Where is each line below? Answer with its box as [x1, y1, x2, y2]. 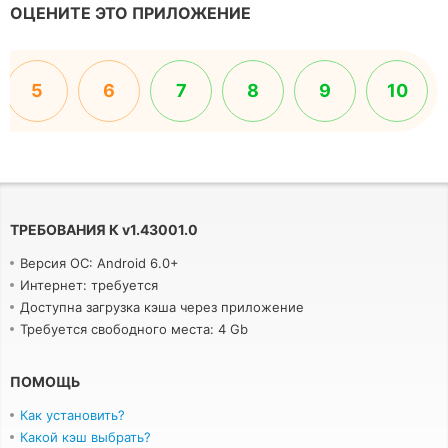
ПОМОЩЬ [10, 373, 80, 390]
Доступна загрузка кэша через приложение [20, 299, 304, 315]
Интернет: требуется [20, 277, 158, 293]
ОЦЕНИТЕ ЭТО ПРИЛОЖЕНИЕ [10, 3, 251, 23]
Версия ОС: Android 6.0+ [20, 255, 179, 271]
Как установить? [20, 407, 125, 423]
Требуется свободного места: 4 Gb [20, 321, 248, 337]
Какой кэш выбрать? [20, 429, 151, 445]
